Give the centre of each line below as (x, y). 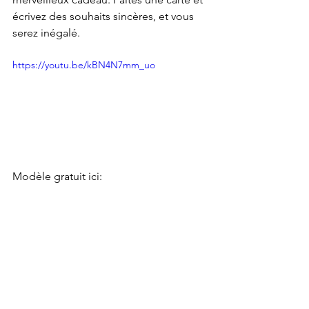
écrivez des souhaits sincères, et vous (104, 16)
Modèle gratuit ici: (57, 176)
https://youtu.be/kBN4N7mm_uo (84, 65)
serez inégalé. (46, 33)
